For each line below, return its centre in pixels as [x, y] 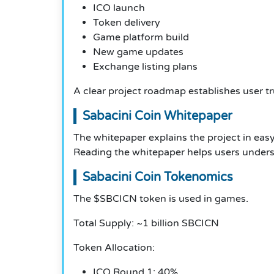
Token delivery [127, 23]
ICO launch [119, 8]
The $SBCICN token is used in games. [161, 199]
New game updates [138, 52]
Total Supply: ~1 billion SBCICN [146, 224]
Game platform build [141, 38]
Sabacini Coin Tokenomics [158, 178]
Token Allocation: [114, 248]
